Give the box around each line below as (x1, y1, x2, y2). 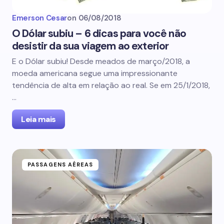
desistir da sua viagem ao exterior (12, 39, 169, 53)
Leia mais (21, 114, 56, 124)
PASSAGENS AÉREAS (27, 161, 93, 168)
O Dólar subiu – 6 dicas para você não (12, 26, 186, 40)
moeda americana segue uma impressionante (12, 68, 177, 78)
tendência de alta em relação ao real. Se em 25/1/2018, (12, 80, 210, 90)
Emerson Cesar (12, 13, 67, 23)
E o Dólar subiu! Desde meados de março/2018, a (12, 56, 190, 66)
